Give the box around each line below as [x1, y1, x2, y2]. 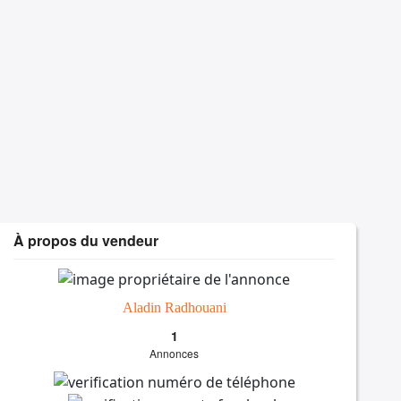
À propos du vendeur [13, 230, 159, 252]
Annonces [149, 345, 200, 361]
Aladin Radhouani [122, 299, 226, 315]
